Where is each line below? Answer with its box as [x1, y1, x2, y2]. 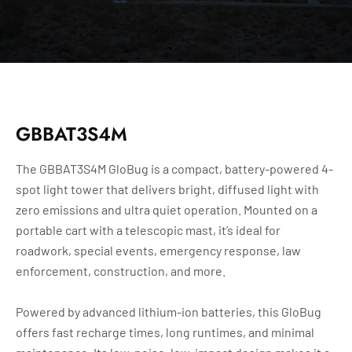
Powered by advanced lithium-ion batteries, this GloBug [16, 303, 321, 319]
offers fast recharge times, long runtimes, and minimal [16, 324, 314, 339]
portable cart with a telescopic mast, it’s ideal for [16, 222, 280, 237]
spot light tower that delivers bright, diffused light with [16, 181, 319, 196]
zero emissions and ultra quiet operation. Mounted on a [16, 201, 317, 217]
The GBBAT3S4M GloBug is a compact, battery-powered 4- [16, 160, 333, 176]
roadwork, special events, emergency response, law [16, 242, 301, 258]
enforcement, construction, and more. [16, 262, 225, 278]
